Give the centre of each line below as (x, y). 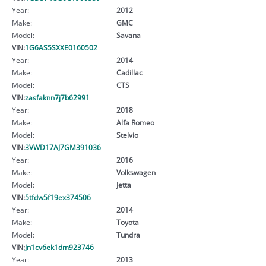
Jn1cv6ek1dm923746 (59, 247)
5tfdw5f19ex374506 (58, 197)
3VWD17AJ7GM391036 (63, 147)
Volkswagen (136, 172)
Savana (128, 35)
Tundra (128, 234)
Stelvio (127, 134)
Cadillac (129, 72)
